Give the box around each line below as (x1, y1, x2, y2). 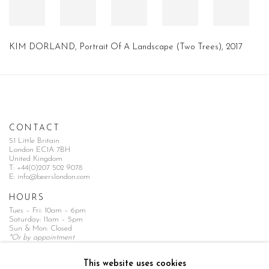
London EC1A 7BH (9, 146, 70, 154)
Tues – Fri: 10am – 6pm (9, 207, 86, 214)
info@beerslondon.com (17, 173, 90, 181)
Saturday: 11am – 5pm (9, 216, 83, 223)
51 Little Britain (9, 137, 59, 145)
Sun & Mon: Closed (9, 225, 72, 232)
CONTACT (9, 124, 61, 133)
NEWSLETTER (9, 254, 80, 263)
